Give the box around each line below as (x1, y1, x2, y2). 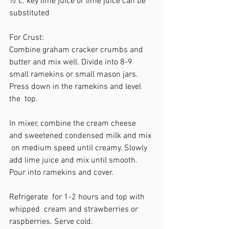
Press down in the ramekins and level (9, 81, 143, 92)
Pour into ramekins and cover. (9, 167, 116, 178)
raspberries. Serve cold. (9, 216, 93, 227)
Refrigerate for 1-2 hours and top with (9, 192, 147, 202)
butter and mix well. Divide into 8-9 (9, 57, 136, 67)
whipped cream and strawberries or (9, 204, 140, 215)
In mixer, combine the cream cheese (9, 118, 140, 129)
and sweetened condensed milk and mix (9, 130, 153, 141)
